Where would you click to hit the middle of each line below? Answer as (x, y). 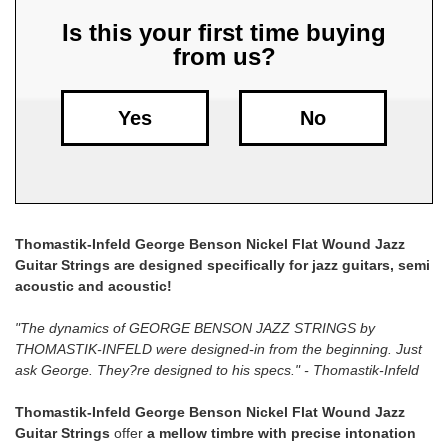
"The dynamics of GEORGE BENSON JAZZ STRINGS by (195, 328)
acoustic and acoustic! (93, 286)
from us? (224, 57)
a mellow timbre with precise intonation (281, 433)
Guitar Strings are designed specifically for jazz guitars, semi (222, 265)
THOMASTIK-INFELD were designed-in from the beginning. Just (218, 349)
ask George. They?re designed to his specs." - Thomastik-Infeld (217, 370)
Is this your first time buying (224, 33)
